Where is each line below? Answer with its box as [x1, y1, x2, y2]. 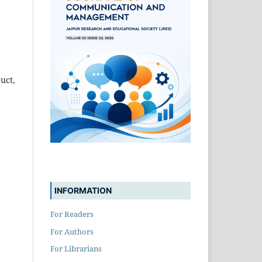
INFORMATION [54, 185, 112, 195]
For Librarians [50, 243, 102, 254]
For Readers [50, 208, 94, 219]
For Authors [50, 226, 94, 237]
